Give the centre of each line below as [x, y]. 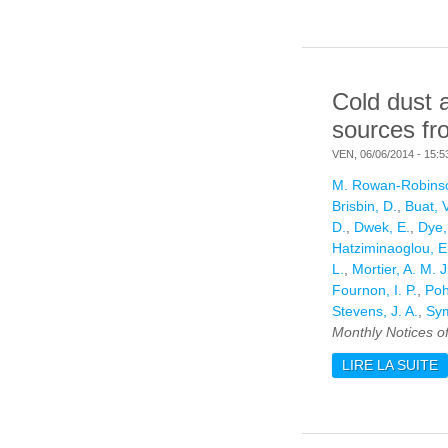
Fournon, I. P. [374, 290]
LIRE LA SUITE [390, 365]
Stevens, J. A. [375, 311]
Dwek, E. [382, 227]
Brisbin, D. [364, 206]
